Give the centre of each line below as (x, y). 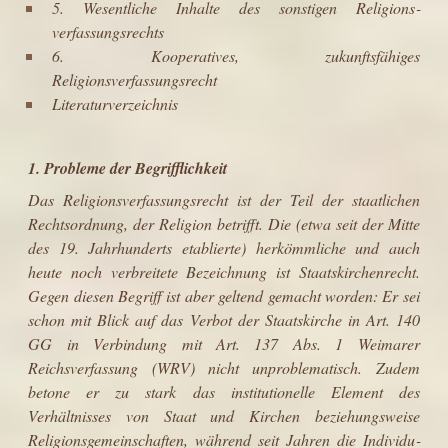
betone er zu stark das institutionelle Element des (224, 391)
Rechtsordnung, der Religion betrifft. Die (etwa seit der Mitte (224, 223)
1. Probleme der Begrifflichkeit (128, 167)
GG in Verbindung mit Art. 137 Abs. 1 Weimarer (224, 343)
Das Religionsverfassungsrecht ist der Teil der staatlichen (224, 199)
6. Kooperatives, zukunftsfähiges (236, 55)
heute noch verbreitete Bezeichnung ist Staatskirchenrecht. (224, 271)
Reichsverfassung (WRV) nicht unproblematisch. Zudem (224, 367)
